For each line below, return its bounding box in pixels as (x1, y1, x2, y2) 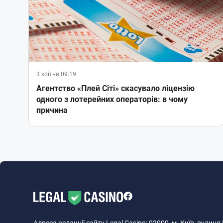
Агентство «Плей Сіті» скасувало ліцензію (36, 84, 195, 94)
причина (36, 106, 68, 115)
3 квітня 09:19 (36, 71, 76, 78)
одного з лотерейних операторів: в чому (36, 95, 188, 105)
